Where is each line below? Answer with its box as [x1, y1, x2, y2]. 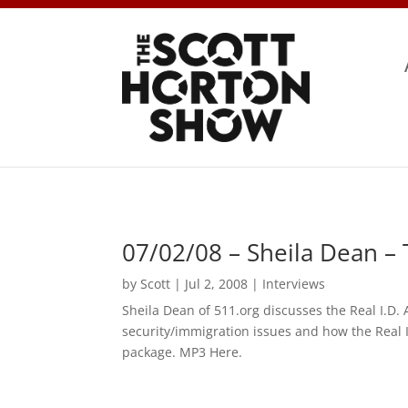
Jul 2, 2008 [185, 275, 249, 293]
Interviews [262, 275, 326, 293]
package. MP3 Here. [122, 343, 243, 362]
